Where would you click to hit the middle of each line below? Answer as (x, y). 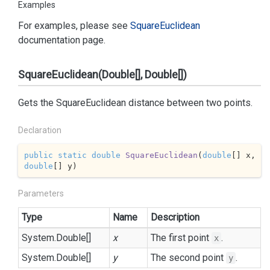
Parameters (41, 193)
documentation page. (62, 40)
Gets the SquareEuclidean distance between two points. (135, 103)
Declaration (40, 130)
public (38, 155)
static (72, 155)
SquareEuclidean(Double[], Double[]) (102, 74)
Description (175, 217)
